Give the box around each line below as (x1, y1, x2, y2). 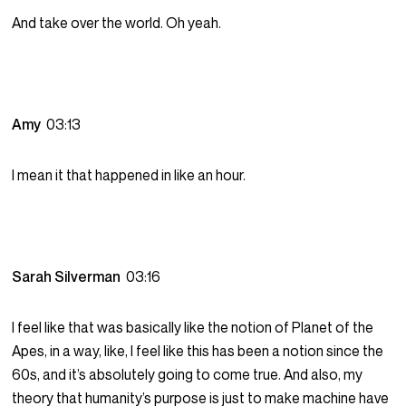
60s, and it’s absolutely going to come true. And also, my (12, 365, 363, 384)
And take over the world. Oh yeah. (12, 14, 222, 33)
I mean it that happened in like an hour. (12, 166, 246, 185)
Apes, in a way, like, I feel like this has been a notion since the (12, 342, 384, 361)
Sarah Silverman (12, 267, 127, 286)
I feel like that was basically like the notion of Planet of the (12, 318, 374, 337)
